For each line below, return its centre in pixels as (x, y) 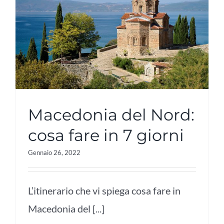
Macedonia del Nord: (111, 115)
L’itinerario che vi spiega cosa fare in (104, 191)
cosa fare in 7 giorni (106, 135)
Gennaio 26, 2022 (54, 153)
